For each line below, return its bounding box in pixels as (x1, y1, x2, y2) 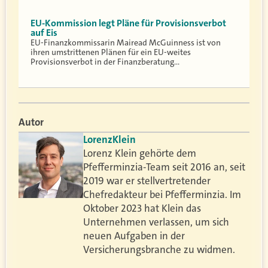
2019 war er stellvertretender (83, 173, 211, 187)
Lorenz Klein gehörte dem (83, 146, 197, 160)
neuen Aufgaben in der (83, 229, 185, 242)
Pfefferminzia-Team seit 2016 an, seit (83, 160, 246, 173)
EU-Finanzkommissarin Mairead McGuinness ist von (31, 37, 221, 48)
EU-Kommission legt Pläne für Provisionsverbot (31, 17, 226, 30)
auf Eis (31, 26, 57, 39)
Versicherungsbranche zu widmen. (83, 242, 236, 256)
